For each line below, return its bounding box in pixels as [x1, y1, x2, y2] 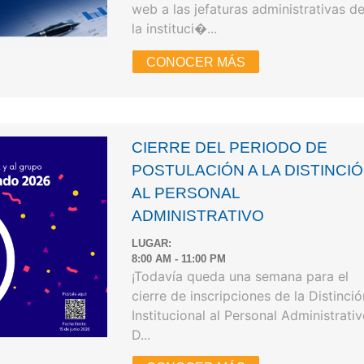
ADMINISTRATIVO [132, 207, 265, 225]
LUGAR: [132, 236, 172, 249]
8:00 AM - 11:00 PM [132, 252, 227, 265]
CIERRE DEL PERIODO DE [132, 139, 328, 157]
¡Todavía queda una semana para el [132, 267, 349, 284]
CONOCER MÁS [146, 54, 246, 69]
